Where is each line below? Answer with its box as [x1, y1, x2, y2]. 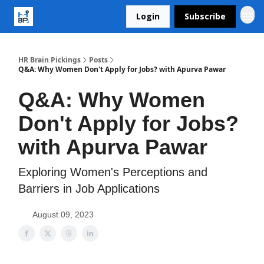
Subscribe [184, 11, 226, 22]
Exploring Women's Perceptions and [18, 166, 207, 179]
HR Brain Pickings [18, 55, 81, 65]
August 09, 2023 [32, 210, 94, 219]
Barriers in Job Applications [18, 182, 160, 195]
